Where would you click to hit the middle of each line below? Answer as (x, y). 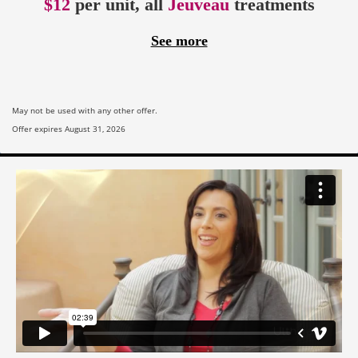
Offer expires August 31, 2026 (69, 128)
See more (179, 40)
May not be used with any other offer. (85, 110)
